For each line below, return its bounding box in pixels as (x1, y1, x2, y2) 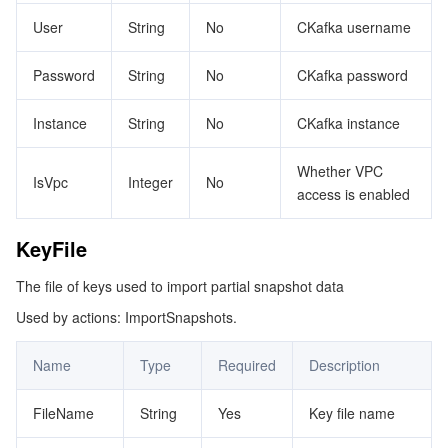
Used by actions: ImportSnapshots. (16, 307, 237, 327)
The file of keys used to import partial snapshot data (16, 276, 344, 296)
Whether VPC (297, 161, 383, 181)
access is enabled (297, 184, 410, 204)
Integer (128, 172, 173, 192)
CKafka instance (297, 113, 400, 133)
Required (218, 355, 276, 375)
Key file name (309, 403, 395, 423)
